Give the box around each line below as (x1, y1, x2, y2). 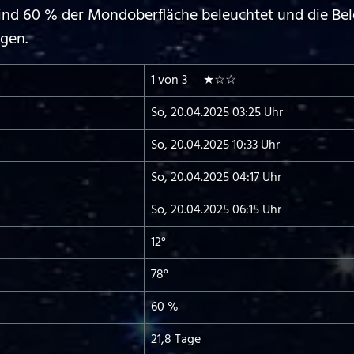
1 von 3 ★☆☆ (151, 70, 236, 91)
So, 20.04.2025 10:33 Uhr (151, 135, 280, 156)
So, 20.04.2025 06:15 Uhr (151, 200, 281, 220)
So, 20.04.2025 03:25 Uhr (151, 103, 283, 123)
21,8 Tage (151, 330, 201, 350)
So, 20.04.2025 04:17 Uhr (151, 168, 281, 188)
